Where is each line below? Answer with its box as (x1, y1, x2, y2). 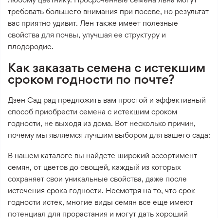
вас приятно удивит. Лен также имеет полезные (8, 18, 178, 28)
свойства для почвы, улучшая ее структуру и (8, 30, 166, 39)
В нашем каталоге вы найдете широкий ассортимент (8, 150, 197, 160)
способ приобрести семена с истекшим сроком (8, 107, 177, 116)
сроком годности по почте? (8, 71, 175, 87)
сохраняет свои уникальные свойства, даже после (8, 174, 187, 183)
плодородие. (8, 41, 54, 51)
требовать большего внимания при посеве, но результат (8, 6, 209, 16)
